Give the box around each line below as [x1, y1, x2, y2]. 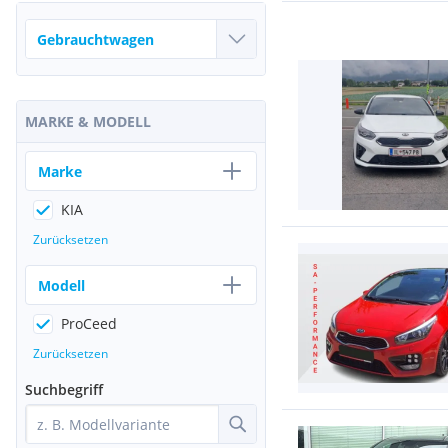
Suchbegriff [25, 380, 103, 399]
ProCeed [61, 314, 117, 333]
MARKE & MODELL [25, 112, 151, 131]
